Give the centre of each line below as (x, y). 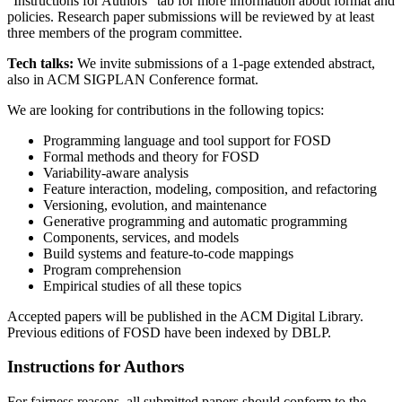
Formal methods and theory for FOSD (151, 156)
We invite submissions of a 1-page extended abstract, (224, 63)
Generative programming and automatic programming (195, 221)
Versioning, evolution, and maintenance (155, 205)
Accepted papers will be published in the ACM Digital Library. (185, 316)
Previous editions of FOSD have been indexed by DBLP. (169, 332)
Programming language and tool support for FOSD (187, 140)
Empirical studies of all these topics (142, 285)
